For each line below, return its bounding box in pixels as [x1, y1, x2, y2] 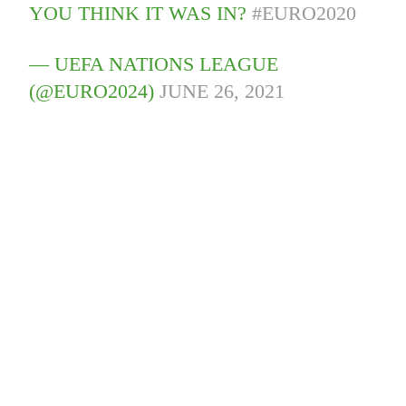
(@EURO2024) [29, 80, 160, 103]
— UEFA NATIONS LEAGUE [29, 53, 279, 76]
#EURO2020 [252, 2, 357, 25]
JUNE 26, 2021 [159, 80, 285, 103]
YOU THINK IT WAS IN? [29, 2, 253, 25]
